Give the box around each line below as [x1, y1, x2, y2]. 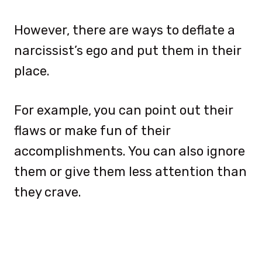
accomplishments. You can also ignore [14, 143, 245, 159]
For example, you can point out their [14, 102, 233, 118]
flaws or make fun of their [14, 122, 171, 139]
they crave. [14, 184, 81, 200]
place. [14, 63, 50, 79]
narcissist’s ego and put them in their [14, 42, 242, 58]
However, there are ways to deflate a [14, 22, 235, 38]
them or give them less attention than [14, 163, 247, 180]
